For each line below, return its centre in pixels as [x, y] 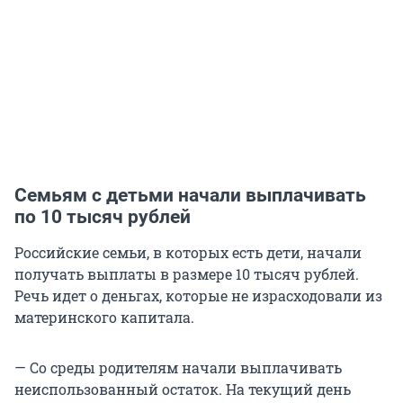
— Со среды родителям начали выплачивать [178, 367]
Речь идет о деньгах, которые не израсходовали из [198, 295]
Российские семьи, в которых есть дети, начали [188, 252]
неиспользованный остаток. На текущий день [183, 389]
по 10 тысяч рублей [103, 216]
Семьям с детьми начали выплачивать [190, 195]
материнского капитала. [104, 317]
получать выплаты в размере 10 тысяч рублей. [187, 273]
